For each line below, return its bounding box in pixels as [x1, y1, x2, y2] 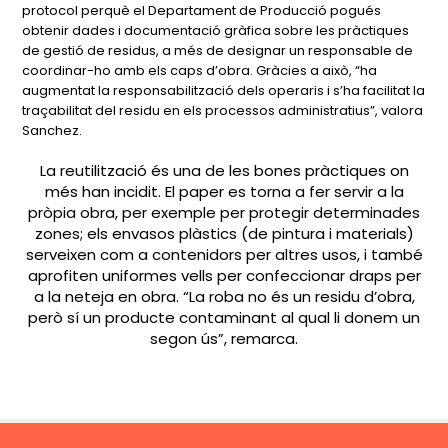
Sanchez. [22, 121, 83, 140]
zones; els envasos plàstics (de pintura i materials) [34, 223, 414, 244]
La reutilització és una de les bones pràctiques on [39, 160, 409, 181]
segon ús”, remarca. [150, 328, 298, 349]
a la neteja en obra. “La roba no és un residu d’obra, [33, 286, 415, 307]
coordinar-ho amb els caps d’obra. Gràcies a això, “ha [22, 61, 378, 80]
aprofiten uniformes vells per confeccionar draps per [27, 265, 421, 286]
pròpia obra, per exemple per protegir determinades [28, 202, 420, 223]
